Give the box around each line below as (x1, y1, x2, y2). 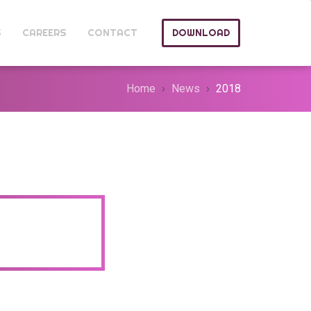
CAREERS (22, 26, 67, 39)
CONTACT (87, 26, 137, 39)
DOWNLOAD (172, 26, 230, 39)
